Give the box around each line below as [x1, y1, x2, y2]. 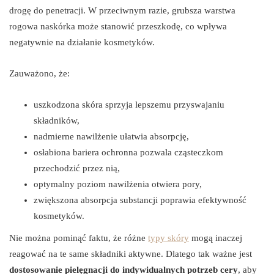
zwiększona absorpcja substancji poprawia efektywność [34, 195, 246, 206]
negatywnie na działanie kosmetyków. [9, 37, 155, 48]
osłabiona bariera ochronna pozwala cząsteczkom [34, 147, 223, 158]
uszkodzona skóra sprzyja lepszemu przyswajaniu [34, 100, 224, 110]
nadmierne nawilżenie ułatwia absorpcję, [34, 131, 189, 142]
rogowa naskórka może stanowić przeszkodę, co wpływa [9, 21, 227, 32]
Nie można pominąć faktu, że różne [9, 233, 148, 243]
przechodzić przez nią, [34, 163, 120, 174]
